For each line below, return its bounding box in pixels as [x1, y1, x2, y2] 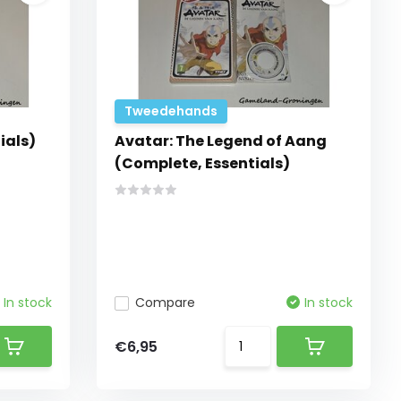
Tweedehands [124, 102, 218, 120]
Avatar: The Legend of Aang [115, 131, 328, 151]
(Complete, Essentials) [115, 153, 291, 174]
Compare [135, 294, 196, 311]
